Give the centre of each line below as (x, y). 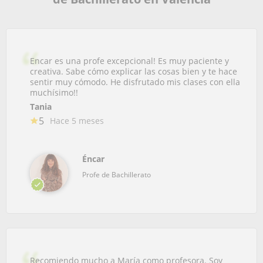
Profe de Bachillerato (117, 174)
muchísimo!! (54, 92)
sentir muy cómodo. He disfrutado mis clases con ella (135, 82)
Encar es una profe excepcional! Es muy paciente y (129, 60)
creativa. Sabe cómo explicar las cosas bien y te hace (134, 71)
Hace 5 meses (77, 120)
